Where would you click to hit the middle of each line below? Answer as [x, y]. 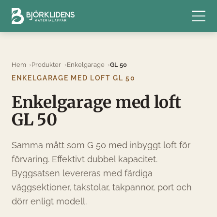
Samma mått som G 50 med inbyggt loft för [101, 145]
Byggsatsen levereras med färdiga [82, 173]
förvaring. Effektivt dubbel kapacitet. [85, 159]
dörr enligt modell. [49, 201]
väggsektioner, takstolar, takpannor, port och [102, 187]
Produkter [46, 64]
